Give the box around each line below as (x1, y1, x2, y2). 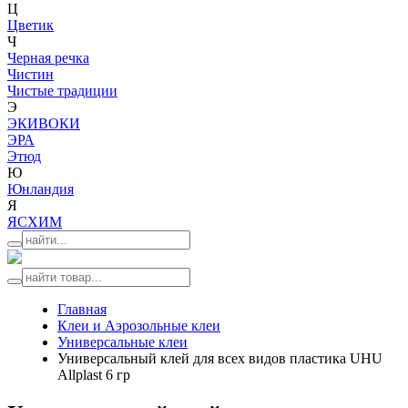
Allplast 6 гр (57, 367, 130, 382)
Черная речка (7, 50, 89, 66)
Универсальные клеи (57, 334, 188, 350)
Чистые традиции (7, 83, 117, 98)
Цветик (7, 17, 54, 33)
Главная (57, 301, 107, 317)
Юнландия (7, 181, 74, 197)
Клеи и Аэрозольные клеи (57, 318, 220, 333)
